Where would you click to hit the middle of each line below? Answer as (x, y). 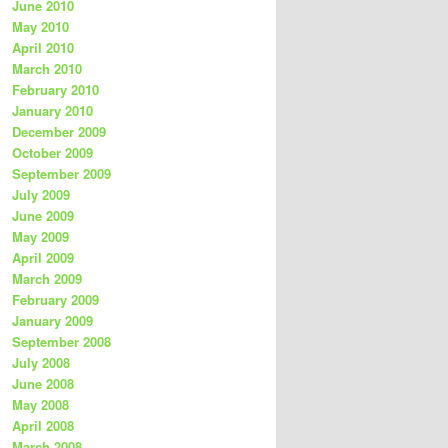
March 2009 (47, 279)
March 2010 (47, 69)
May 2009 (40, 237)
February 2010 (55, 90)
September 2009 (61, 174)
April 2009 (43, 258)
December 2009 (59, 132)
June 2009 (43, 216)
